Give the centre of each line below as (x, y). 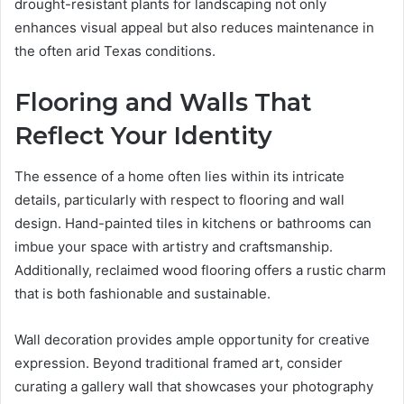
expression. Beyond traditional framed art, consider (179, 363)
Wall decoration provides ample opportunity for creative (192, 339)
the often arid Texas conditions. (115, 51)
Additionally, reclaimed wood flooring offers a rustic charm (200, 270)
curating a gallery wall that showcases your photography (194, 386)
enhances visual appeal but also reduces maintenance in (194, 28)
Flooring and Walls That (163, 103)
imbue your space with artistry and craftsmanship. (174, 246)
